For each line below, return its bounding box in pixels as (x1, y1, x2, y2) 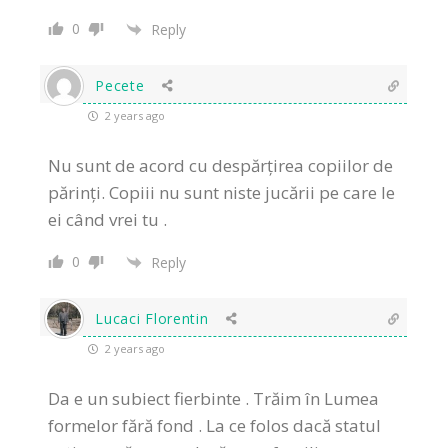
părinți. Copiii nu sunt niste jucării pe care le (48, 181, 396, 205)
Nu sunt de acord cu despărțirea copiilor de (48, 154, 394, 178)
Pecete (95, 76, 145, 96)
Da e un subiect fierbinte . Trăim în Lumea (48, 387, 380, 411)
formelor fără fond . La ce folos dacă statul (48, 414, 382, 438)
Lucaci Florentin (95, 309, 209, 329)
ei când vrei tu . (48, 208, 168, 232)
